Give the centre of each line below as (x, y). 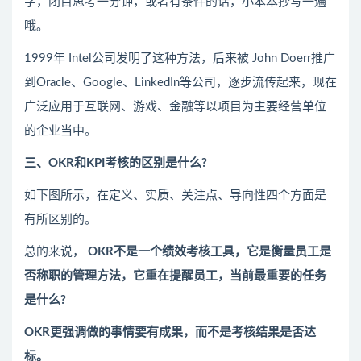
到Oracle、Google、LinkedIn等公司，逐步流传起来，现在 (180, 83)
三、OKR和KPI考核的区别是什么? (116, 164)
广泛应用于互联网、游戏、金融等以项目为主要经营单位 (175, 107)
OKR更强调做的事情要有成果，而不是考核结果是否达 (170, 333)
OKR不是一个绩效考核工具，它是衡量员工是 (210, 252)
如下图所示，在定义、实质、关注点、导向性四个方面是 (175, 196)
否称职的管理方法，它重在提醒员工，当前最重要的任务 (175, 276)
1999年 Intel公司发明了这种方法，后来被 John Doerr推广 (180, 59)
